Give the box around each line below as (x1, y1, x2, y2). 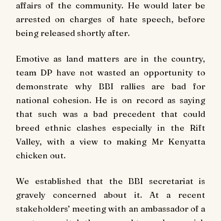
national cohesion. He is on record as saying (16, 95, 205, 106)
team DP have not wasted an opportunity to (16, 67, 205, 78)
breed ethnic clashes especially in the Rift (16, 122, 205, 133)
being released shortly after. (16, 28, 130, 38)
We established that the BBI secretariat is (16, 175, 205, 186)
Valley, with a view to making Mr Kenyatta (16, 136, 205, 147)
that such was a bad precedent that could (16, 109, 205, 119)
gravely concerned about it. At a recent (16, 189, 205, 200)
